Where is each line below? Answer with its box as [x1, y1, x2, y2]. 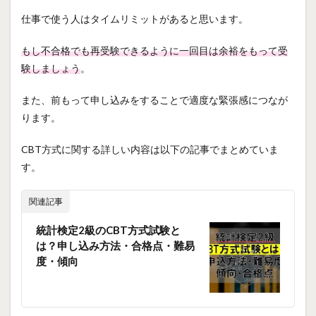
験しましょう [21, 61, 80, 74]
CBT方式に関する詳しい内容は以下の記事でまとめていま [21, 142, 279, 155]
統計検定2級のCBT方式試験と [36, 223, 181, 236]
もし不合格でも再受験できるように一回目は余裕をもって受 [21, 44, 288, 56]
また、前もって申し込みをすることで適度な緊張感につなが [21, 93, 288, 106]
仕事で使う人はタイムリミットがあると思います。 [21, 12, 248, 25]
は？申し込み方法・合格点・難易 [36, 238, 195, 252]
